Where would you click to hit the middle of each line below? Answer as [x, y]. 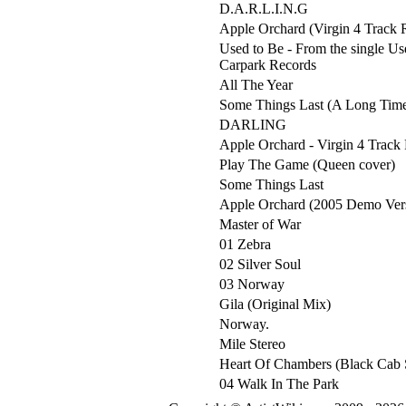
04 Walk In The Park [279, 384]
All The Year [256, 85]
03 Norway [252, 284]
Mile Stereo [252, 344]
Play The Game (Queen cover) [307, 164]
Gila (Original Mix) [275, 304]
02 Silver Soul [260, 264]
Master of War [260, 224]
